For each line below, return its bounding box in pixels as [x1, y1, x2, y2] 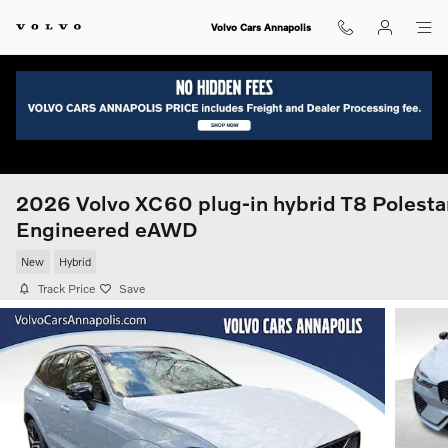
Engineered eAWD [16, 216, 198, 241]
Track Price [38, 281, 95, 296]
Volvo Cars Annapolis [210, 21, 311, 33]
